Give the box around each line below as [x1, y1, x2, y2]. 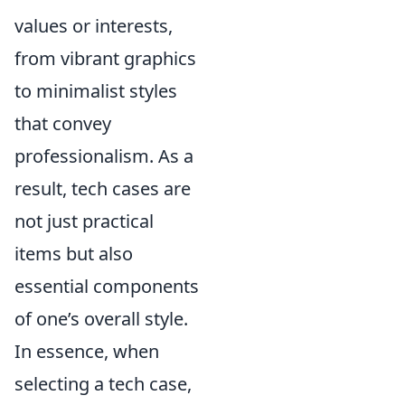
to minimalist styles [14, 78, 177, 103]
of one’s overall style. [14, 306, 188, 331]
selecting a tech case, [14, 371, 192, 396]
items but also [14, 240, 133, 266]
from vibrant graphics [14, 45, 196, 71]
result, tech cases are [14, 175, 191, 201]
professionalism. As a [14, 143, 193, 168]
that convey [14, 110, 111, 136]
